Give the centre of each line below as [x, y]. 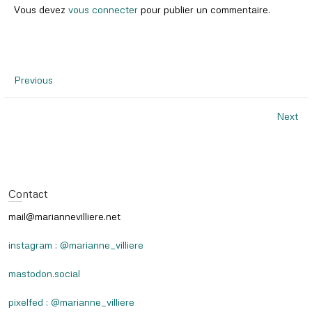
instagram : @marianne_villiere [76, 245]
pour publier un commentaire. [204, 9]
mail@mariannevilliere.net [64, 216]
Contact [28, 194]
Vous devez [41, 9]
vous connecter [103, 9]
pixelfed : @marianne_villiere [71, 302]
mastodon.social [44, 273]
